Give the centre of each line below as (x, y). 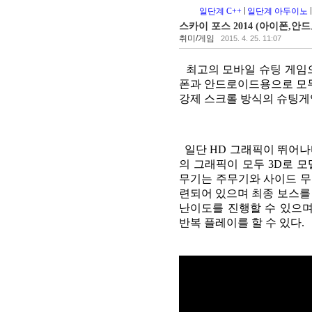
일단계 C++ (220, 11)
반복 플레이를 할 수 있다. (242, 223)
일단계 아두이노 (278, 11)
